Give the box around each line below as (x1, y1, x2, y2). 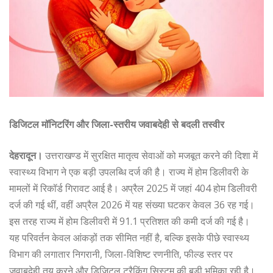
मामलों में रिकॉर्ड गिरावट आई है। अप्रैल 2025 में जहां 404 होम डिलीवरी (9, 181, 257, 195)
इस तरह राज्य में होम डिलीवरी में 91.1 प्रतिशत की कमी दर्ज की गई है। (9, 214, 250, 228)
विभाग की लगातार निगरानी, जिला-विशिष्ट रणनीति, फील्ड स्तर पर (9, 247, 233, 261)
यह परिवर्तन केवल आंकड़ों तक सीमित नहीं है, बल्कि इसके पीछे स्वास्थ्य (9, 230, 249, 244)
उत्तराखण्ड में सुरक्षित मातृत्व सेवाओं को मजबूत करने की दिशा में (45, 148, 258, 162)
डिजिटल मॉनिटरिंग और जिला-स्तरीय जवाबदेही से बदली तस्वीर (9, 117, 224, 131)
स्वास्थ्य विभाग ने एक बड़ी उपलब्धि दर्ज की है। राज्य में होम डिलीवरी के (9, 165, 249, 179)
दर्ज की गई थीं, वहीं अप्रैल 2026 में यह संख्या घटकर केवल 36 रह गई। (9, 197, 255, 211)
